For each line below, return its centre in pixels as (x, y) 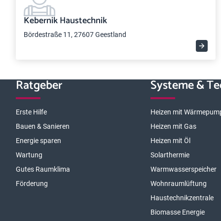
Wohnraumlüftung (179, 184)
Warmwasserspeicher (184, 169)
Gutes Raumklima (43, 169)
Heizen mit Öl (171, 141)
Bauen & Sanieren (43, 126)
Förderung (32, 184)
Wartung (29, 155)
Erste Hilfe (31, 112)
